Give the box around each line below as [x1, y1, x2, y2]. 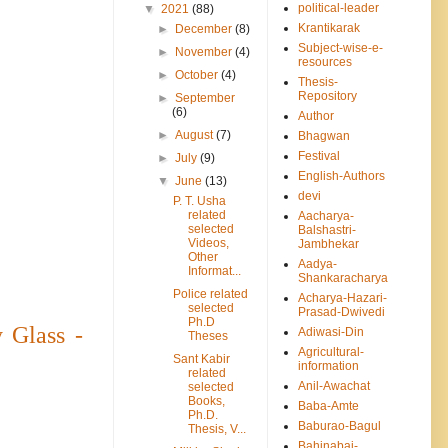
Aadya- [298, 256, 337, 271]
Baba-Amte [298, 398, 359, 413]
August [175, 127, 217, 142]
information [298, 358, 359, 373]
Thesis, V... [187, 421, 246, 436]
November [175, 44, 236, 59]
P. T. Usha [172, 193, 226, 208]
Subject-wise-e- [298, 40, 383, 55]
